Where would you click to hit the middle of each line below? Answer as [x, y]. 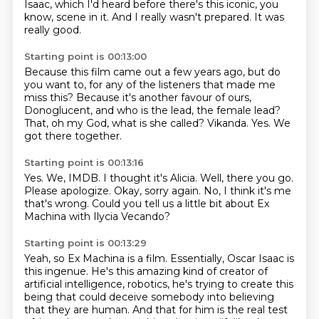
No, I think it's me [247, 191]
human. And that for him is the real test [189, 310]
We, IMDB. [74, 178]
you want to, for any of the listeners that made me [150, 85]
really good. [52, 30]
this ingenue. [57, 271]
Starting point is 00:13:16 [84, 162]
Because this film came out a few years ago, [136, 72]
